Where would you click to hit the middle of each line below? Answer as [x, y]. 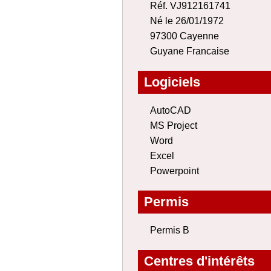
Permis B [170, 230]
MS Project [174, 126]
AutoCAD [171, 110]
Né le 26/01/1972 [187, 21]
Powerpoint [175, 171]
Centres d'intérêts [199, 261]
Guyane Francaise [190, 51]
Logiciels [172, 82]
